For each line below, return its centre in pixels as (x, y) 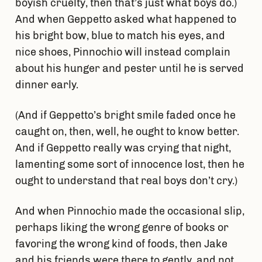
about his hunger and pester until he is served (129, 69)
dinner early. (48, 85)
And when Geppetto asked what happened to (125, 20)
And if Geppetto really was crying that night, (123, 148)
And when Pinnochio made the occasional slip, (130, 211)
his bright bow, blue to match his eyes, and (120, 36)
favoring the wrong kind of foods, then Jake (121, 244)
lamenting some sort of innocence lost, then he (130, 165)
